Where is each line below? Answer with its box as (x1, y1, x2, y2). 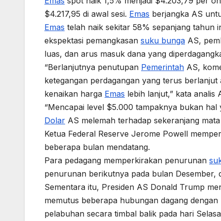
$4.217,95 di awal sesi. (44, 9, 129, 19)
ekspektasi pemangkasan (44, 36, 141, 46)
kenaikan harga (44, 89, 105, 99)
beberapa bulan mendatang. (44, 142, 150, 152)
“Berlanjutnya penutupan (44, 62, 141, 73)
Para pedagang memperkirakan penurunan (44, 155, 209, 166)
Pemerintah (141, 62, 184, 73)
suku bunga (141, 36, 185, 46)
